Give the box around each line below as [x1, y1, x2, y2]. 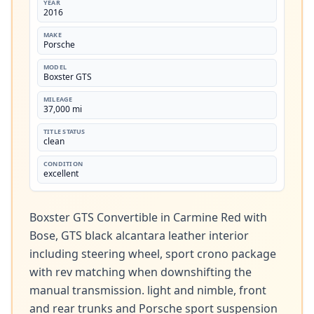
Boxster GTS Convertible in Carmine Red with [29, 210, 267, 225]
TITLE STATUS [43, 127, 86, 136]
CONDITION [43, 159, 83, 168]
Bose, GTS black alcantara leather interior [29, 228, 249, 243]
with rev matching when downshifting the [29, 264, 252, 280]
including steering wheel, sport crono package [29, 246, 276, 261]
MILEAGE [43, 95, 73, 104]
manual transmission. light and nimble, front [29, 282, 266, 298]
